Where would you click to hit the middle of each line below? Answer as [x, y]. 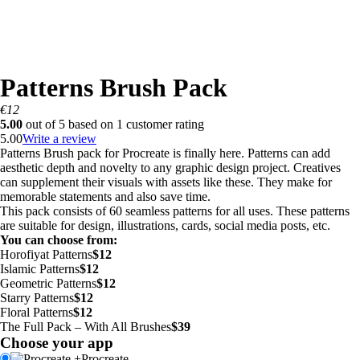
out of [41, 125]
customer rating [164, 125]
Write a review [59, 139]
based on [91, 125]
